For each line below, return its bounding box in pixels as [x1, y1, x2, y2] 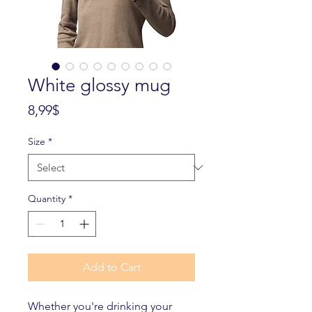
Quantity [28, 192, 65, 205]
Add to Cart [82, 260, 141, 274]
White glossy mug [28, 75, 171, 96]
